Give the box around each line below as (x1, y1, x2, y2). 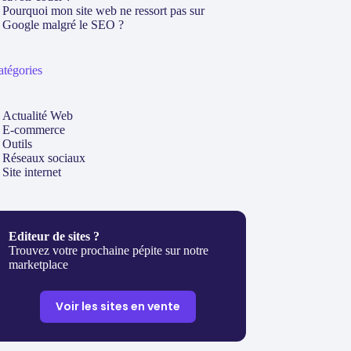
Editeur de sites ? (9, 230, 100, 243)
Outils (2, 137, 33, 150)
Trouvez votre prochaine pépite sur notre (9, 244, 209, 257)
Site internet (2, 165, 62, 179)
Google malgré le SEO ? (2, 18, 125, 31)
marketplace (9, 258, 69, 271)
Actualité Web (2, 109, 74, 122)
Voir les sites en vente (55, 299, 180, 314)
